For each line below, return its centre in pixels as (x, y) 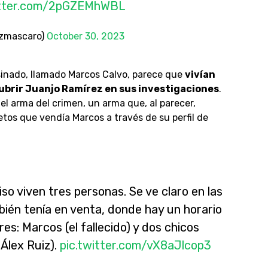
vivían (200, 74)
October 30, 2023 (85, 36)
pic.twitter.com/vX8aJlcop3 (135, 245)
